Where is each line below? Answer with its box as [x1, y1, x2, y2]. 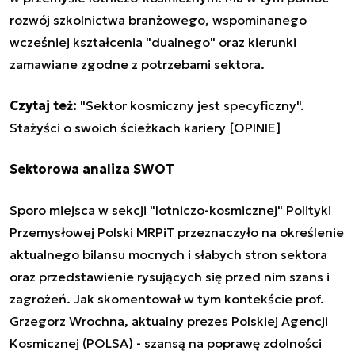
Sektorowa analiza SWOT [10, 161, 174, 177]
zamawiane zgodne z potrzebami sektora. [10, 56, 265, 73]
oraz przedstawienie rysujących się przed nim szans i [10, 269, 330, 285]
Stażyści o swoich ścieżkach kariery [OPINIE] [10, 120, 281, 136]
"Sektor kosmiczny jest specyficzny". [80, 97, 304, 114]
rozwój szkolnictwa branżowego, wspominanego [10, 12, 307, 29]
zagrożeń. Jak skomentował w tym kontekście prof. [10, 291, 324, 307]
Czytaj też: [10, 97, 77, 114]
